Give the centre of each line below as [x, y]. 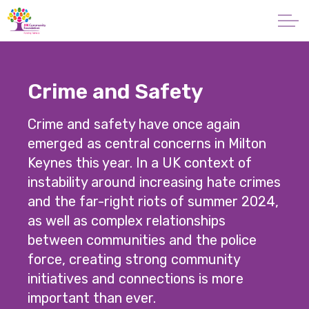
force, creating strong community [134, 260]
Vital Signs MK [47, 212]
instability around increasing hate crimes [154, 182]
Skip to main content [154, 15]
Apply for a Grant [55, 136]
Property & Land [52, 250]
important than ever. [92, 298]
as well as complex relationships [127, 221]
